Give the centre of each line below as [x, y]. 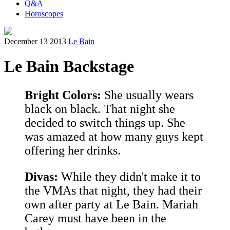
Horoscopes [44, 14]
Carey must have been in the [95, 218]
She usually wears [147, 95]
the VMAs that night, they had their [113, 191]
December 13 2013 [35, 41]
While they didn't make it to [129, 177]
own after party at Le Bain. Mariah [111, 205]
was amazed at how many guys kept [114, 137]
